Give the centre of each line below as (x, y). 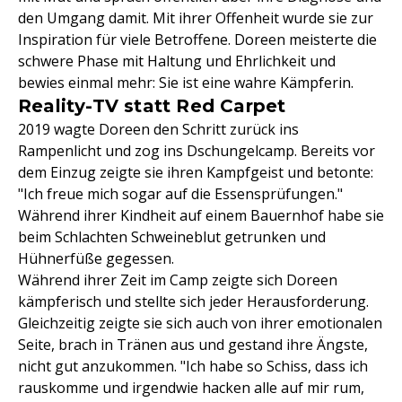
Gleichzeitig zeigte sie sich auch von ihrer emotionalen (200, 323)
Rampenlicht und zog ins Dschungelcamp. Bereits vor (197, 151)
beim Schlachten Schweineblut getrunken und (172, 237)
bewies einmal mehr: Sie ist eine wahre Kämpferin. (186, 83)
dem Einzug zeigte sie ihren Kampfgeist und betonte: (196, 172)
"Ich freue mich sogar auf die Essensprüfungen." (180, 194)
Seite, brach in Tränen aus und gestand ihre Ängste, (193, 345)
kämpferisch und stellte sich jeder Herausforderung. (193, 301)
